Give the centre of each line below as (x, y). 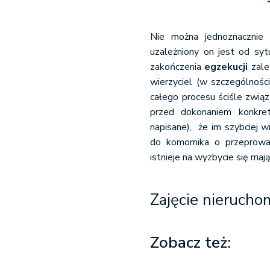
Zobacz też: (191, 243)
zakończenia (177, 67)
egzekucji (226, 67)
